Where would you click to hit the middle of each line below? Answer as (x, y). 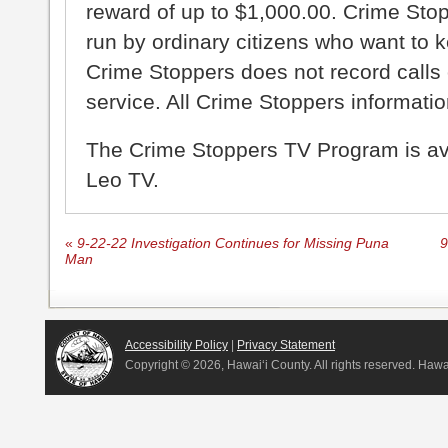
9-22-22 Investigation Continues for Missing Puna (231, 243)
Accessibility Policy (176, 344)
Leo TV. (122, 179)
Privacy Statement (286, 344)
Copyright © (159, 364)
